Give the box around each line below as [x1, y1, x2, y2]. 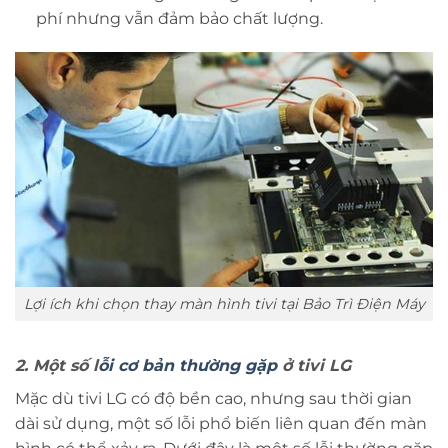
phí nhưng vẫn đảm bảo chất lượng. [35, 8, 323, 28]
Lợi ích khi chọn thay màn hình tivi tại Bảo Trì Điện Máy [23, 294, 425, 313]
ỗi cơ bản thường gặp [98, 356, 277, 376]
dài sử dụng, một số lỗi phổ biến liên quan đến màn [15, 414, 427, 434]
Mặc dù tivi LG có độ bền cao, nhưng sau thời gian [15, 389, 412, 409]
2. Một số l [15, 356, 98, 376]
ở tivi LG [277, 356, 351, 376]
